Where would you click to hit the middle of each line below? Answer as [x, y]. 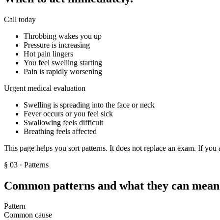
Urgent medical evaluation [45, 88]
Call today [20, 19]
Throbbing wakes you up [63, 36]
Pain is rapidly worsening [63, 71]
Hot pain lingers [48, 54]
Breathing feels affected [60, 131]
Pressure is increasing [57, 45]
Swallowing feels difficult [63, 122]
